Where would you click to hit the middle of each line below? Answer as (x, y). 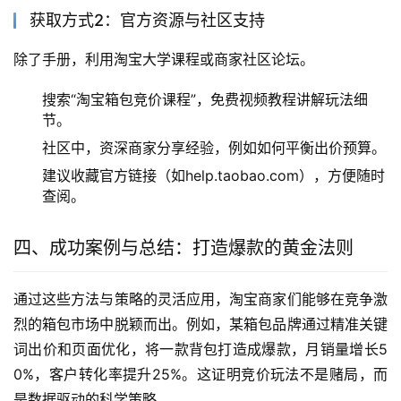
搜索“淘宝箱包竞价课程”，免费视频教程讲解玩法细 (205, 99)
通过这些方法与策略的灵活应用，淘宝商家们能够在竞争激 (200, 299)
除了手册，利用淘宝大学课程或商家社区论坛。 (164, 59)
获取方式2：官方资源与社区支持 (147, 20)
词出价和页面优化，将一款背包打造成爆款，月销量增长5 (200, 349)
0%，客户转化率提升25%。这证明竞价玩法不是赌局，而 (200, 374)
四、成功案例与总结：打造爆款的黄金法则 (183, 247)
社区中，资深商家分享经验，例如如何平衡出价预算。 (214, 147)
